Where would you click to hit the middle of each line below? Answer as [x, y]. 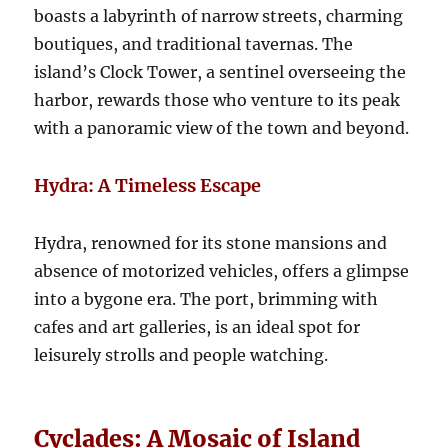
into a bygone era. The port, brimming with [206, 298]
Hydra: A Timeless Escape [148, 185]
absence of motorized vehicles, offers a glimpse [222, 270]
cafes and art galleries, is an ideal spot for [197, 326]
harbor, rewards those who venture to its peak [217, 99]
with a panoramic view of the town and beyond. [222, 127]
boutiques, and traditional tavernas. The [194, 43]
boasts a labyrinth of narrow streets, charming [219, 15]
